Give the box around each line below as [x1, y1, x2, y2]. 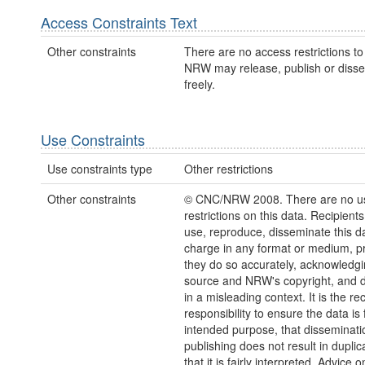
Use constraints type [47, 161, 152, 178]
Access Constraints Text [41, 11, 197, 33]
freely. [183, 76, 215, 93]
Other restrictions [183, 161, 273, 178]
